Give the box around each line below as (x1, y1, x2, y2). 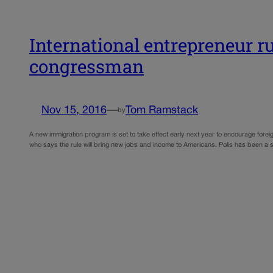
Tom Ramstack (126, 105, 198, 116)
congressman (29, 54, 144, 78)
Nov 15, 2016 (41, 105, 107, 116)
